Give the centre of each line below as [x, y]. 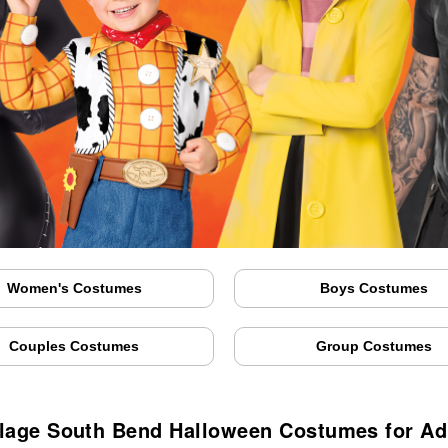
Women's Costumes [74, 288]
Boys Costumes [373, 288]
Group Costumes [373, 346]
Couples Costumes [74, 346]
